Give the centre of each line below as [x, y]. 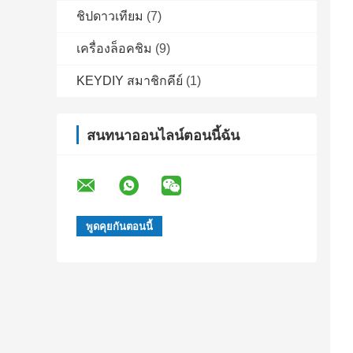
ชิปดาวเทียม [110, 17]
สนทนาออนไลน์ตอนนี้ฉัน [163, 136]
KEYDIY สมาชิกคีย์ [130, 81]
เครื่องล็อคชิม [114, 49]
